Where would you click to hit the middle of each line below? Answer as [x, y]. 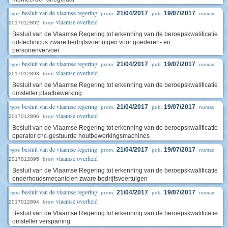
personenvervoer [36, 50]
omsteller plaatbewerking [47, 93]
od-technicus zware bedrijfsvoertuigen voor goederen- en [91, 42]
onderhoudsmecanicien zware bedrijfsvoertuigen [80, 179]
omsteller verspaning [41, 221]
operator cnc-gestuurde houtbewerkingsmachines [81, 136]
